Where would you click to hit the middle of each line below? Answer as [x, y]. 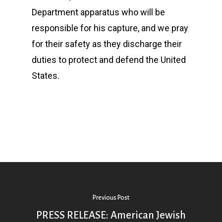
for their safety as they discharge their [107, 44]
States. [47, 76]
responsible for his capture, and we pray [110, 28]
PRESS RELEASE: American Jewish [111, 215]
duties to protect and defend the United [109, 60]
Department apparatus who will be [98, 12]
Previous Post [111, 197]
